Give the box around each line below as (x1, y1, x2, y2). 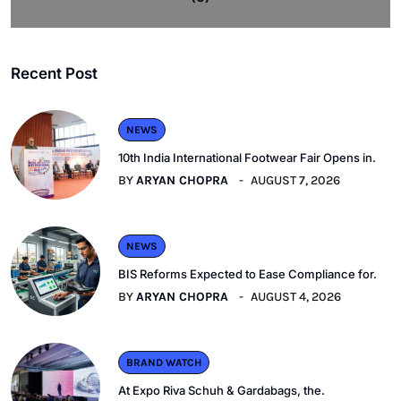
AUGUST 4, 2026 (251, 289, 341, 305)
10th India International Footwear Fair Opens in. (118, 150, 376, 166)
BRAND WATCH (126, 356, 201, 370)
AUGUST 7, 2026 (251, 173, 340, 189)
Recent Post (11, 64, 98, 82)
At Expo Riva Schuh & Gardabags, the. (118, 383, 325, 398)
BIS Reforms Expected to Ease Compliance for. (118, 267, 377, 282)
